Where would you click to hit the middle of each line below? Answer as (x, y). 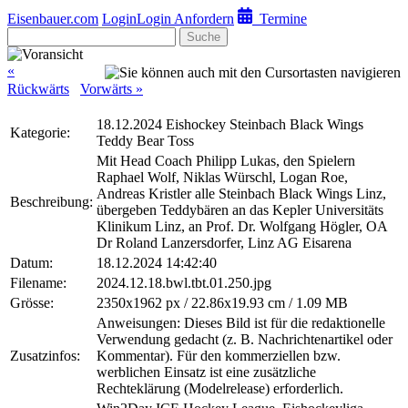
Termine (280, 19)
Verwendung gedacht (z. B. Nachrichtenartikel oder (245, 340)
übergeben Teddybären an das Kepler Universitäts (240, 210)
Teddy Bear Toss (145, 141)
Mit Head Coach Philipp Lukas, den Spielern (226, 161)
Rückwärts (38, 89)
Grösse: (32, 303)
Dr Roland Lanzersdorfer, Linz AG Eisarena (224, 243)
